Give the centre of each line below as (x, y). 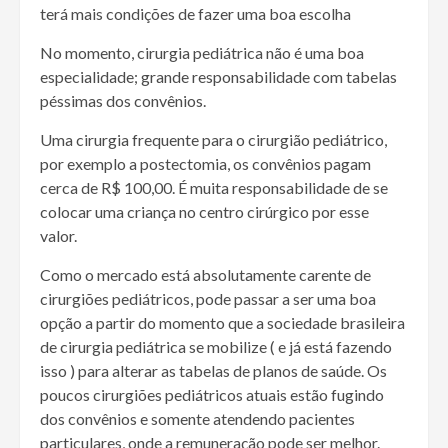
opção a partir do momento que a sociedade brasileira (222, 323)
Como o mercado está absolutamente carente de (205, 275)
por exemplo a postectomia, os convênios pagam (205, 164)
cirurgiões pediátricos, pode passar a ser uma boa (208, 299)
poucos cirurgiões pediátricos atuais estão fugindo (212, 395)
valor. (58, 236)
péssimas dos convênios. (123, 101)
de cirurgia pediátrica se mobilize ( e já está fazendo (216, 347)
